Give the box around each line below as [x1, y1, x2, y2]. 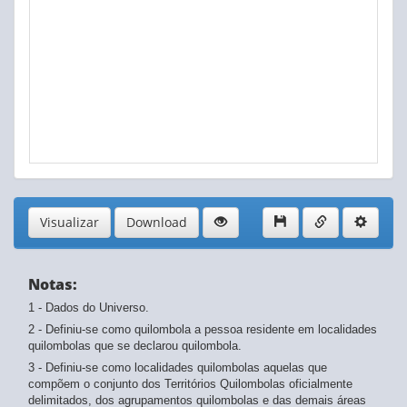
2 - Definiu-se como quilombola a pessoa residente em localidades [28, 323, 377, 337]
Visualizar [40, 213, 99, 232]
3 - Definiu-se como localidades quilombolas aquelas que [28, 361, 327, 375]
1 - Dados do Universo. [28, 301, 149, 315]
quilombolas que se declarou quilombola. [28, 339, 242, 353]
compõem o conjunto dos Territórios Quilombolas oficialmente [28, 377, 352, 392]
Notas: [28, 274, 77, 295]
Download [126, 213, 187, 232]
